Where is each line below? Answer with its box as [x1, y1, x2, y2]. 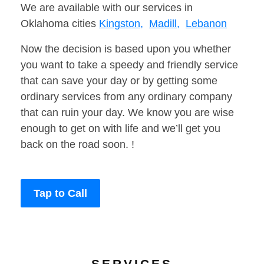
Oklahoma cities [21, 18, 99, 30]
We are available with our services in [21, 2, 193, 14]
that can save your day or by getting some [21, 75, 217, 87]
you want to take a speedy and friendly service [21, 59, 238, 71]
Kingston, [99, 18, 143, 30]
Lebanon [186, 18, 227, 30]
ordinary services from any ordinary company [21, 91, 232, 103]
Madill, [149, 18, 180, 30]
